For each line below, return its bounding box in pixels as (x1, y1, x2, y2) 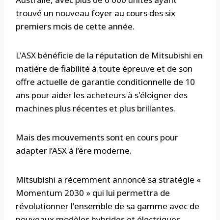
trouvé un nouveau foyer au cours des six (16, 7, 175, 19)
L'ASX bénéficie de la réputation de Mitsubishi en (16, 50, 203, 61)
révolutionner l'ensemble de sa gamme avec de (16, 200, 199, 212)
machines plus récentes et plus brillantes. (16, 103, 175, 114)
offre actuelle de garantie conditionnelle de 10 (16, 76, 195, 88)
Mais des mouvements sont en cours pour (16, 132, 178, 143)
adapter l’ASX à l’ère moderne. (16, 145, 132, 157)
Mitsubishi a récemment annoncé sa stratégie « (16, 174, 201, 186)
